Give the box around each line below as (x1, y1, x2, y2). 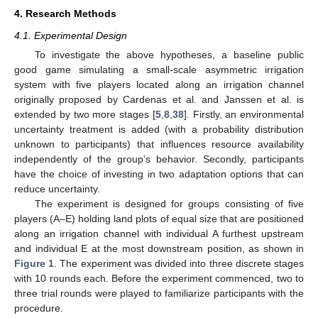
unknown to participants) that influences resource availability (14, 138, 304, 150)
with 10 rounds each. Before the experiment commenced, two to (14, 272, 304, 284)
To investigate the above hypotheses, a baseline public (34, 48, 304, 60)
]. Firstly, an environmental (183, 108, 304, 120)
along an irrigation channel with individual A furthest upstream (14, 227, 304, 239)
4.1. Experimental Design (14, 29, 127, 41)
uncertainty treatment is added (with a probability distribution (14, 123, 304, 135)
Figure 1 (14, 257, 55, 269)
